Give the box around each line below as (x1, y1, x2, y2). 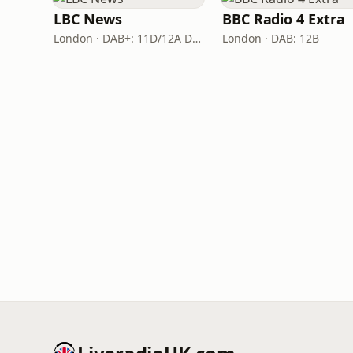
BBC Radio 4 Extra (222, 9, 345, 28)
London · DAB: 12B (222, 31, 319, 46)
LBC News (54, 9, 123, 28)
